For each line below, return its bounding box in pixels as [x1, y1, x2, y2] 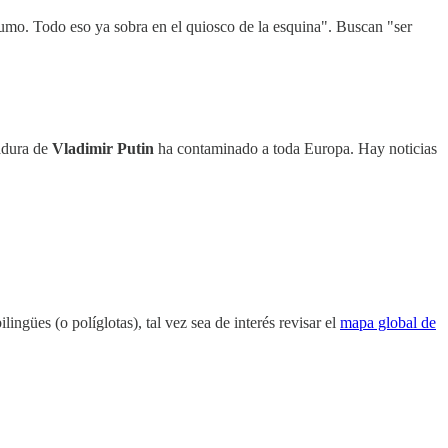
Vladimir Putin [52, 140, 154, 158]
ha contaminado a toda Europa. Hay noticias [154, 140, 437, 158]
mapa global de [340, 314, 436, 332]
